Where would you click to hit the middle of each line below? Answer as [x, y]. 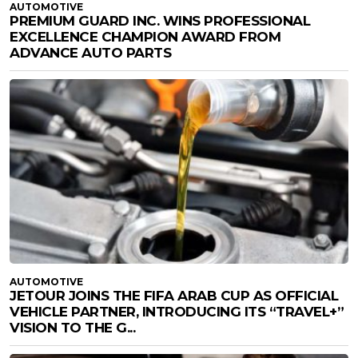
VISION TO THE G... [72, 327]
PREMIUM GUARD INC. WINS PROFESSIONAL [160, 20]
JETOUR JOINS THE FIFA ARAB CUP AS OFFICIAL [174, 295]
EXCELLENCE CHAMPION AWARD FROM [145, 36]
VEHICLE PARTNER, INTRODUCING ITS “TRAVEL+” [177, 311]
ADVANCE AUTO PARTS [90, 52]
